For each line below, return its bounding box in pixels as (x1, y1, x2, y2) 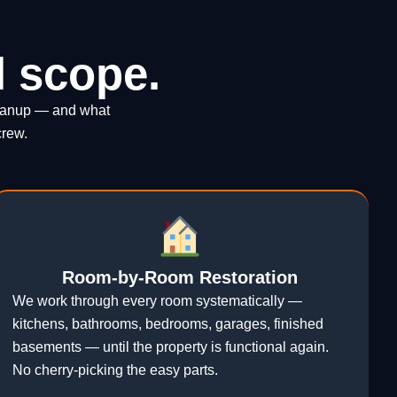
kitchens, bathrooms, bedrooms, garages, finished (12, 316, 324, 332)
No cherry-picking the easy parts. (12, 362, 219, 378)
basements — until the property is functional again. (12, 339, 330, 355)
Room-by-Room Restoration (61, 268, 298, 288)
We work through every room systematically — (12, 293, 303, 309)
